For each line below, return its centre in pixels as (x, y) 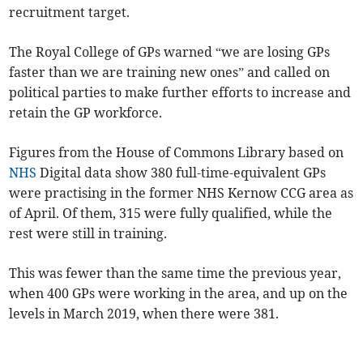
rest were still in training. (88, 234)
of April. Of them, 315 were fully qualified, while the (171, 214)
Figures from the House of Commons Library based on (177, 153)
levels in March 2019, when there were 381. (144, 314)
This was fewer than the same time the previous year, (175, 273)
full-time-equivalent (238, 173)
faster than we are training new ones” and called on (170, 73)
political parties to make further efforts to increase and (180, 93)
